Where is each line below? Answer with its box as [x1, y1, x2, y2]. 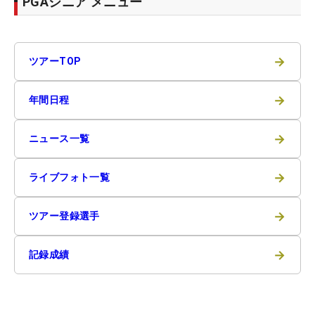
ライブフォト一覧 [29, 171, 110, 183]
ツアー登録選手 [29, 210, 100, 221]
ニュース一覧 [29, 132, 90, 144]
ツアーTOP [29, 55, 82, 67]
